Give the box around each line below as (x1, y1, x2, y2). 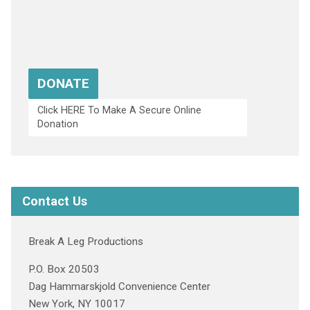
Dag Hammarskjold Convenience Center (28, 280, 210, 293)
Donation (37, 118, 78, 131)
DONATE (37, 75, 89, 92)
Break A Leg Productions (28, 235, 143, 248)
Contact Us (21, 194, 87, 208)
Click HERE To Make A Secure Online (37, 104, 201, 117)
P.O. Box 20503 (28, 263, 100, 275)
